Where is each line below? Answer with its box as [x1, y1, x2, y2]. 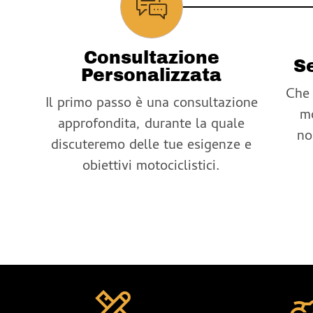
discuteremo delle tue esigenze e [51, 134, 252, 158]
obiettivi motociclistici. [82, 155, 221, 179]
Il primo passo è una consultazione [45, 92, 258, 116]
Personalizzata [81, 65, 222, 85]
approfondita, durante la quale [58, 113, 245, 137]
